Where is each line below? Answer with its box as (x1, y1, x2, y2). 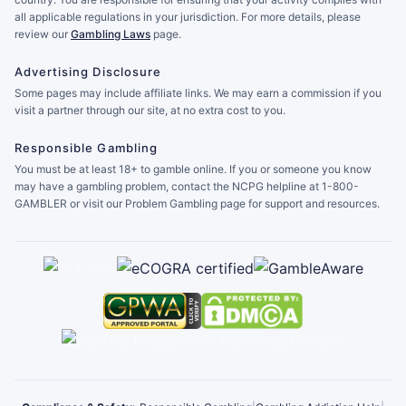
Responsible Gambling (14, 140, 158, 155)
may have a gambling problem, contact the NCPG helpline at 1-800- (14, 179, 359, 193)
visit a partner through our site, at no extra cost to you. (14, 103, 285, 117)
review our (14, 27, 71, 41)
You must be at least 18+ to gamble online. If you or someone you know (14, 162, 372, 176)
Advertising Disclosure (14, 64, 161, 79)
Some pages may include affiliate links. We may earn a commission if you (14, 86, 382, 100)
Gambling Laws (71, 27, 150, 41)
